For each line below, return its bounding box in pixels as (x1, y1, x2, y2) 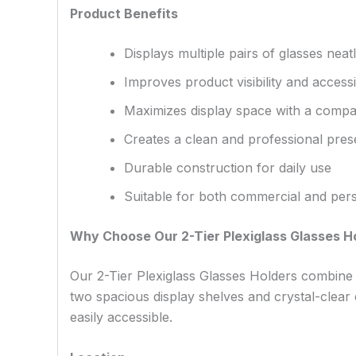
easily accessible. (70, 308, 172, 325)
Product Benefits (70, 5, 178, 21)
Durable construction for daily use (124, 159, 331, 176)
